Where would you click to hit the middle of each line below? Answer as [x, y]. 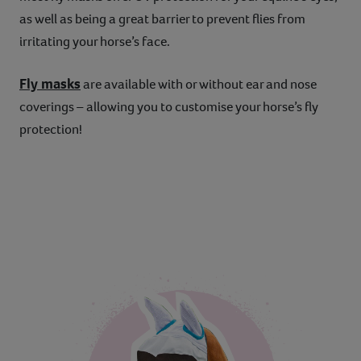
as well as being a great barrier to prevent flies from [162, 19]
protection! [51, 129]
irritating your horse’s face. [95, 41]
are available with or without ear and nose [199, 84]
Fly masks [50, 83]
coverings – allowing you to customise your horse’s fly [169, 106]
